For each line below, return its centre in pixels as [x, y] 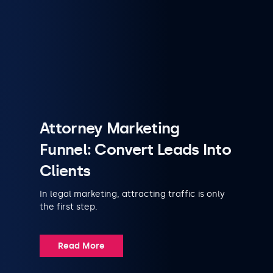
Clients [65, 171]
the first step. [69, 207]
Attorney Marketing [110, 128]
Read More [81, 246]
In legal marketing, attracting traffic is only [132, 194]
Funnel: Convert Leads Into [136, 149]
